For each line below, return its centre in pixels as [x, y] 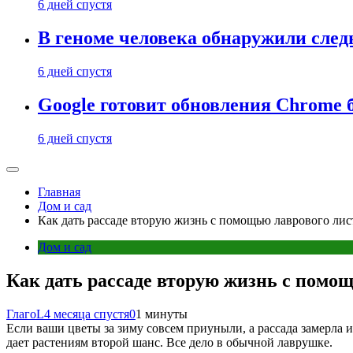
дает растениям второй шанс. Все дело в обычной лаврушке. [169, 342]
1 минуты [162, 314]
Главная [59, 191]
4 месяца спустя [87, 314]
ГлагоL [25, 314]
